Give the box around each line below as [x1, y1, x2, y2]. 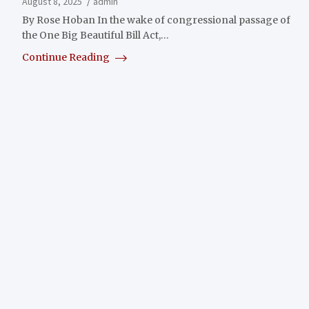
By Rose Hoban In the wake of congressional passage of [22, 14, 290, 27]
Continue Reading [22, 51, 112, 64]
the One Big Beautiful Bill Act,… [22, 29, 169, 42]
